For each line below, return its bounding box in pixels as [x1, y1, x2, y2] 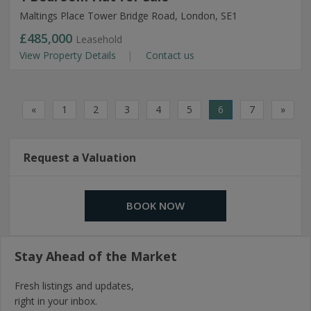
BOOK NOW [126, 199, 185, 212]
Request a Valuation [24, 150, 136, 165]
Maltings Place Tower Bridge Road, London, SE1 [19, 9, 237, 22]
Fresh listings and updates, [15, 279, 134, 292]
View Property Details [19, 49, 119, 62]
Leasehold [76, 33, 122, 46]
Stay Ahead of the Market [15, 248, 177, 264]
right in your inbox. [15, 294, 97, 308]
